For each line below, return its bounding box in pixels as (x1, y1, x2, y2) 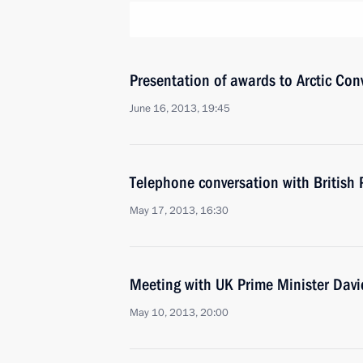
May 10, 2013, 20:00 (130, 305, 228, 320)
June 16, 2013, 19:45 (130, 101, 230, 116)
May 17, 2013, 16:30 (130, 203, 228, 218)
